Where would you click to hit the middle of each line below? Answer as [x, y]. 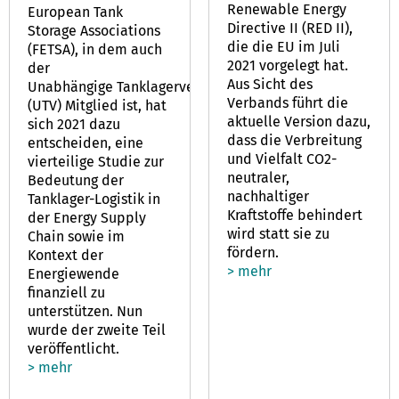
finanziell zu [66, 292]
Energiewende [73, 273]
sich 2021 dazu [74, 124]
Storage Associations [94, 30]
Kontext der [65, 255]
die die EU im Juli [284, 46]
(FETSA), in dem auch [95, 49]
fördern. [253, 252]
